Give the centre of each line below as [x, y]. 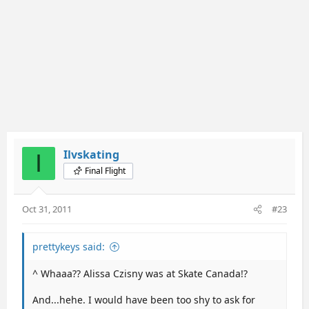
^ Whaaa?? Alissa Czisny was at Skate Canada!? [140, 273]
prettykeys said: [69, 246]
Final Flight [106, 170]
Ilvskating [91, 154]
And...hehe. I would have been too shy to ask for [144, 299]
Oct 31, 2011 [47, 209]
